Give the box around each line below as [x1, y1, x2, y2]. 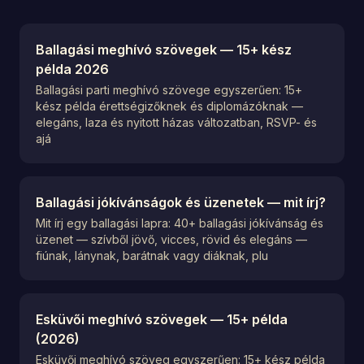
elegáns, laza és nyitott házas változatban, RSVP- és [36, 115, 317, 129]
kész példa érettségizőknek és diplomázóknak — [36, 99, 303, 113]
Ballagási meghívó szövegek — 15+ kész [36, 41, 292, 58]
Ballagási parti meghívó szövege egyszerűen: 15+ [36, 83, 302, 97]
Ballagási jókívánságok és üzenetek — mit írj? [36, 194, 326, 210]
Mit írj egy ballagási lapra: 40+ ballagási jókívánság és [36, 216, 323, 230]
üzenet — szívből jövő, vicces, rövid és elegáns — [36, 232, 307, 246]
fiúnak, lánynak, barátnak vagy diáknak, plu [36, 249, 268, 262]
